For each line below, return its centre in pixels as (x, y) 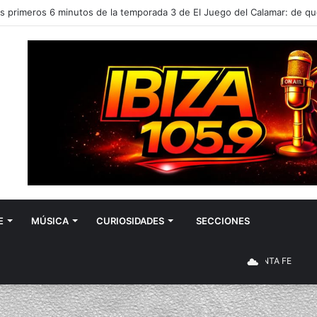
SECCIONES (223, 221)
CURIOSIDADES (130, 221)
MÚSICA (50, 221)
